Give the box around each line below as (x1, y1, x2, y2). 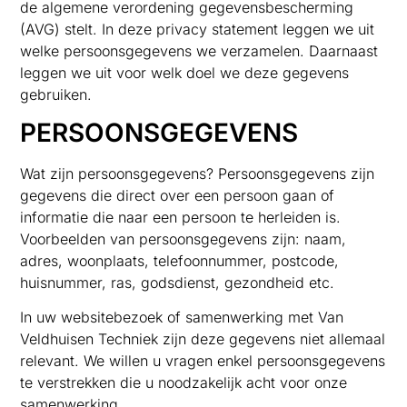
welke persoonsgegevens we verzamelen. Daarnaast (20, 41, 379, 60)
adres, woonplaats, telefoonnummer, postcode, (20, 251, 340, 270)
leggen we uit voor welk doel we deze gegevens (20, 63, 350, 82)
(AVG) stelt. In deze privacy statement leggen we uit (20, 19, 375, 38)
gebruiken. (20, 84, 93, 104)
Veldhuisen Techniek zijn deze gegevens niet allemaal (20, 330, 386, 349)
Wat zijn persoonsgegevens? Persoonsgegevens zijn (20, 164, 375, 183)
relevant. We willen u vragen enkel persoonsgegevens (20, 352, 386, 371)
